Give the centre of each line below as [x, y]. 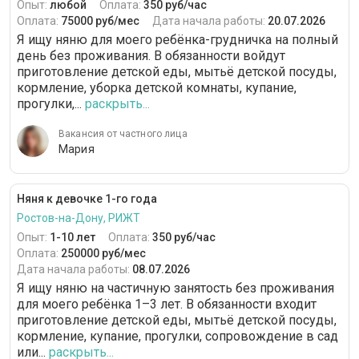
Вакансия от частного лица [123, 134]
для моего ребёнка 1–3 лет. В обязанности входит [167, 305]
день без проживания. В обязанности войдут [151, 56]
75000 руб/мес [100, 21]
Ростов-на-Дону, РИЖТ [79, 218]
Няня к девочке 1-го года [87, 199]
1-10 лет [73, 238]
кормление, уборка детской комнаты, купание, [157, 88]
